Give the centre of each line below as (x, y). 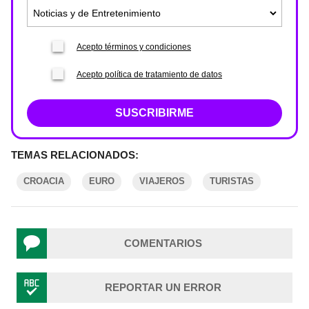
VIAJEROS (162, 181)
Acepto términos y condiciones (134, 47)
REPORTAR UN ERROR (163, 287)
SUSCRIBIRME (154, 113)
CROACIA (44, 181)
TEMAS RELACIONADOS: (75, 155)
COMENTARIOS (163, 243)
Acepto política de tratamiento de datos (149, 74)
